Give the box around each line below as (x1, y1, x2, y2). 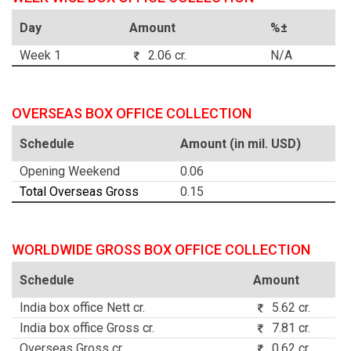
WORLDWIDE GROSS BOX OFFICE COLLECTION (12, 241, 310, 258)
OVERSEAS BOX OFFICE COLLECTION (12, 105, 251, 121)
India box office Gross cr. (20, 320, 154, 335)
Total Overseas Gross (20, 184, 139, 199)
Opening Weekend (20, 164, 120, 179)
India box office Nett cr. (20, 300, 145, 315)
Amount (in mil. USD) (180, 136, 301, 151)
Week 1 (20, 48, 61, 63)
